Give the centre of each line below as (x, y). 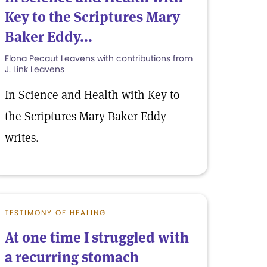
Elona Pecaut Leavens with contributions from (99, 58)
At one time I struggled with (97, 237)
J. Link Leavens (35, 69)
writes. (22, 138)
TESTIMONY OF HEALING (55, 212)
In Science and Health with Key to (92, 95)
